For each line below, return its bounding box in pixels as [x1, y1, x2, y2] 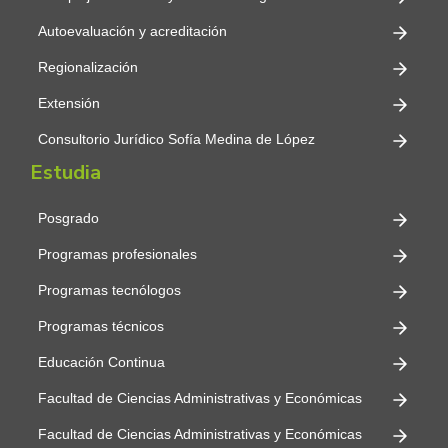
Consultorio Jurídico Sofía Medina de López [38, 131, 315, 148]
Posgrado [38, 210, 99, 227]
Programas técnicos [38, 318, 164, 335]
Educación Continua [38, 354, 165, 371]
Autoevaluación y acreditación [38, 23, 227, 40]
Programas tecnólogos [38, 282, 181, 299]
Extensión [38, 95, 100, 112]
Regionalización [38, 59, 138, 76]
